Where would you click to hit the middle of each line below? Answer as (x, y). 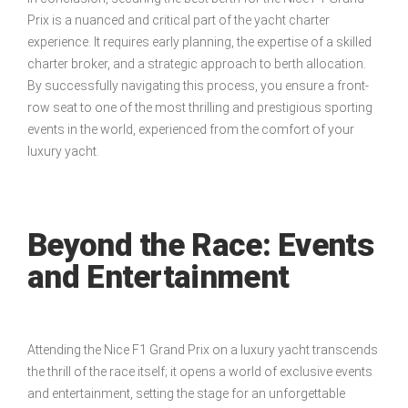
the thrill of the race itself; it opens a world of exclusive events (200, 372)
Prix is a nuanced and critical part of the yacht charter (178, 20)
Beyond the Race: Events (200, 246)
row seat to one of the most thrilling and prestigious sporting (200, 108)
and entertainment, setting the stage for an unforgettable (186, 394)
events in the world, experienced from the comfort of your (191, 130)
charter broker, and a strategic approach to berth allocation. (197, 64)
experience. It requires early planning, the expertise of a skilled (199, 42)
